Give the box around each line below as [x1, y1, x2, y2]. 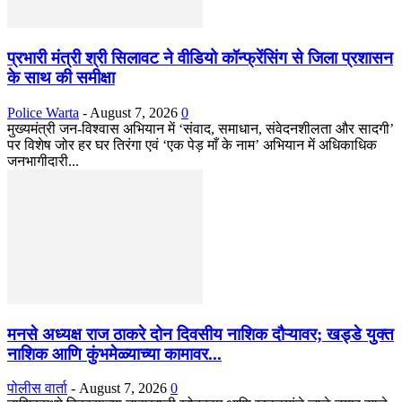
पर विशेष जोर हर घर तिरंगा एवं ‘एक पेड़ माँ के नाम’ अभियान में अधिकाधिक [7, 136, 377, 153]
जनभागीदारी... [7, 153, 79, 169]
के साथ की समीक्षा [7, 68, 115, 88]
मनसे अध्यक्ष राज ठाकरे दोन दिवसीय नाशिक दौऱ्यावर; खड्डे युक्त [7, 324, 394, 344]
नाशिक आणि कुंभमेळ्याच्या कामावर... [7, 344, 222, 363]
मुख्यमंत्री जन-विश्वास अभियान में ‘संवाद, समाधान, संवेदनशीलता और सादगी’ [7, 120, 394, 136]
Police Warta [7, 104, 79, 120]
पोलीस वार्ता [7, 380, 67, 397]
